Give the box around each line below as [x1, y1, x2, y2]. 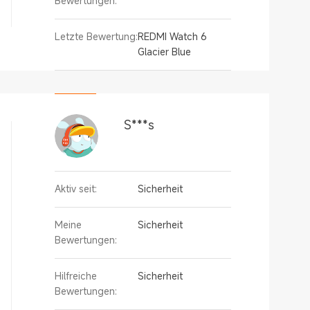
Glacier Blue [138, 45, 191, 58]
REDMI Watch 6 [138, 30, 207, 43]
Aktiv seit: [55, 182, 97, 195]
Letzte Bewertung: [55, 30, 138, 43]
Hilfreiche [55, 269, 97, 282]
